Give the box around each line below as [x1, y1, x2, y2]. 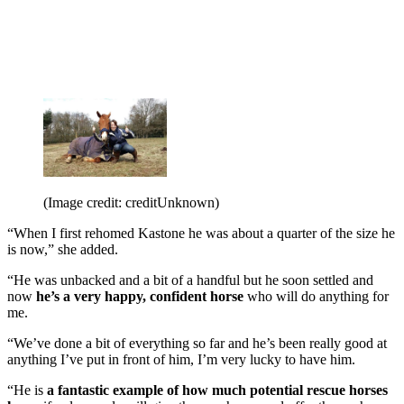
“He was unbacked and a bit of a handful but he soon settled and [7, 272, 373, 289]
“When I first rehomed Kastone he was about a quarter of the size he [7, 225, 395, 242]
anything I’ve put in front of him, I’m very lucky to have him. [7, 352, 355, 368]
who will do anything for [243, 289, 389, 305]
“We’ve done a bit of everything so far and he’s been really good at [7, 335, 387, 352]
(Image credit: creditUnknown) [43, 195, 219, 211]
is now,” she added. [7, 242, 118, 258]
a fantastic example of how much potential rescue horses [47, 382, 388, 399]
